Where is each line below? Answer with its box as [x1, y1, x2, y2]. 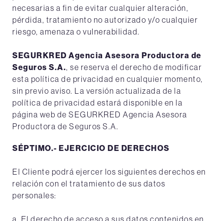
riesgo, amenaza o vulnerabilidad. [12, 27, 140, 37]
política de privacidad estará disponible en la [12, 98, 183, 108]
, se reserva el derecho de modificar [66, 62, 202, 72]
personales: [12, 190, 57, 200]
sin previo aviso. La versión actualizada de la [12, 86, 181, 96]
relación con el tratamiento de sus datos [12, 179, 165, 188]
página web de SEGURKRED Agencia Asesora [12, 110, 187, 119]
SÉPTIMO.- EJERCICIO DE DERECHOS [12, 143, 170, 153]
